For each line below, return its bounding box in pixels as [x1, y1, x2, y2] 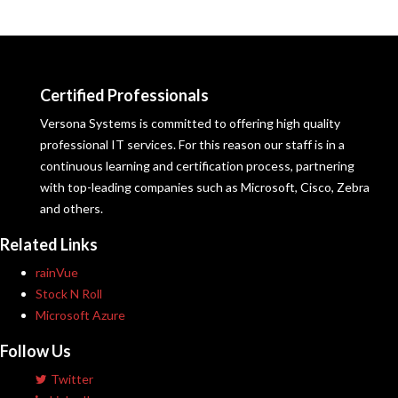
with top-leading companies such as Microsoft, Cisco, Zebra [40, 179, 370, 195]
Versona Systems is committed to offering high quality [40, 115, 340, 131]
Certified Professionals [40, 85, 209, 105]
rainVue [36, 265, 78, 280]
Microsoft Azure [36, 307, 125, 322]
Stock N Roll [36, 286, 102, 301]
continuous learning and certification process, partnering [40, 158, 354, 173]
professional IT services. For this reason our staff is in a [40, 137, 345, 152]
